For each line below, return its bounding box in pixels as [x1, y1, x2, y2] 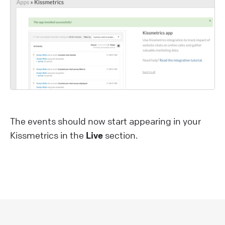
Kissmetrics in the [10, 129, 86, 141]
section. [103, 129, 138, 141]
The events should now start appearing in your [10, 115, 201, 127]
